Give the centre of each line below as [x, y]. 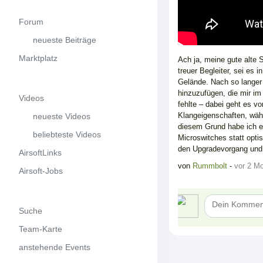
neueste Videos [55, 116]
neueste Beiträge [58, 40]
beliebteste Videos [60, 134]
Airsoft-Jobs [41, 171]
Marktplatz [38, 58]
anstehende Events [55, 247]
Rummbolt [211, 166]
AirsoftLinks [40, 152]
